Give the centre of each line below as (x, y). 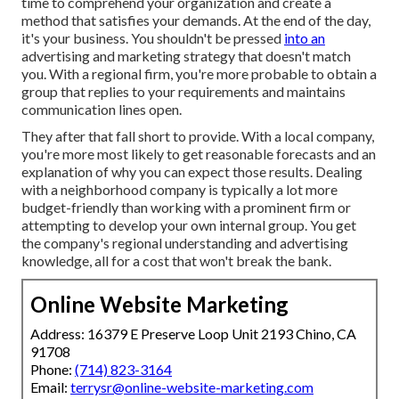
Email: (50, 387)
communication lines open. (102, 110)
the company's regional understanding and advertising (185, 243)
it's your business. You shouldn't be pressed (153, 38)
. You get (330, 225)
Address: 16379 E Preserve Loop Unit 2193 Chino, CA (193, 334)
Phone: (53, 370)
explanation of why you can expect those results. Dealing (192, 172)
